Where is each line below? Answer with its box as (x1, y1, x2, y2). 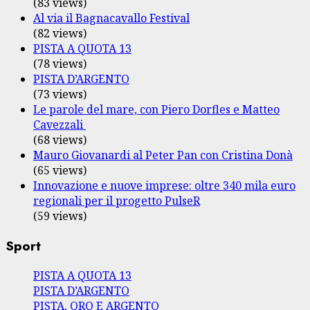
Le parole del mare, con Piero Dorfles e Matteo (33, 101, 280, 117)
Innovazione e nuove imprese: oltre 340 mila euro (33, 177, 295, 193)
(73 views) (33, 86, 86, 102)
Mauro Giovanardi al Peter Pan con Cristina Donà (33, 147, 293, 163)
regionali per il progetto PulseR (33, 192, 200, 208)
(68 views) (33, 131, 86, 147)
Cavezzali (33, 116, 86, 132)
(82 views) (33, 25, 86, 41)
